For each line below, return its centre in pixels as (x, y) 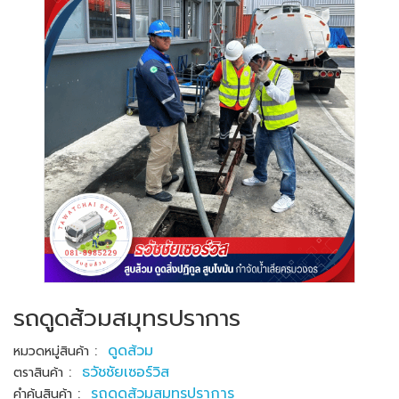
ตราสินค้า (38, 373)
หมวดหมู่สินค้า (51, 351)
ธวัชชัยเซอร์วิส (126, 372)
